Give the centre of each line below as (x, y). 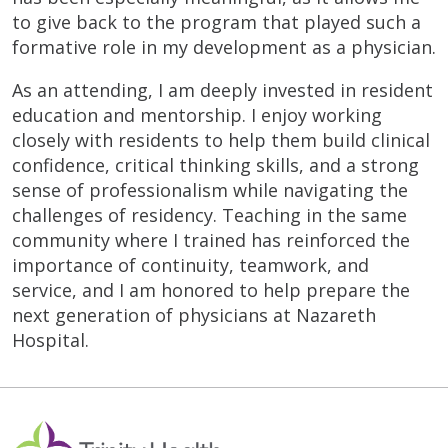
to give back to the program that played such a (216, 21)
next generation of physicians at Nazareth (194, 314)
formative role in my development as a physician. (224, 46)
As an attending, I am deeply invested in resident (222, 89)
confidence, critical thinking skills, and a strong (215, 164)
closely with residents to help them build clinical (221, 139)
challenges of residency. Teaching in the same (209, 214)
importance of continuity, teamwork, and (190, 264)
